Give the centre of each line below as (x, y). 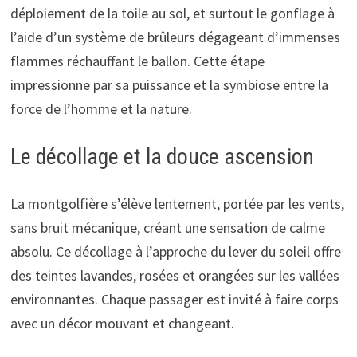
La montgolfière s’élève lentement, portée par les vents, (177, 203)
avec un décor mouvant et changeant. (122, 323)
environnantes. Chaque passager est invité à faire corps (174, 299)
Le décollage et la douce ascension (162, 156)
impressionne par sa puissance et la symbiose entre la (169, 84)
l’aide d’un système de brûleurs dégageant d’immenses (175, 37)
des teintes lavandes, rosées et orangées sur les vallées (175, 275)
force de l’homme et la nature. (101, 108)
